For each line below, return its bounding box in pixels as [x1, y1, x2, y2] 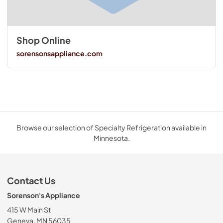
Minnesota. [93, 133, 130, 143]
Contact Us [7, 175, 55, 187]
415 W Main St [7, 205, 51, 215]
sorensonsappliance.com [16, 48, 103, 58]
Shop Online [16, 35, 71, 46]
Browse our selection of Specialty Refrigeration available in [16, 123, 207, 132]
